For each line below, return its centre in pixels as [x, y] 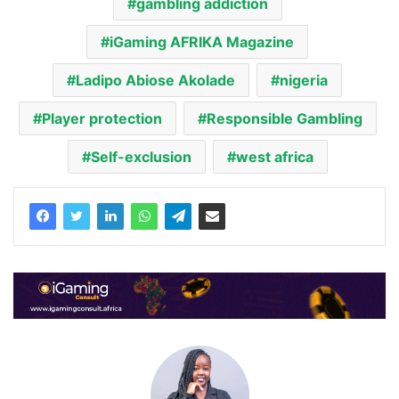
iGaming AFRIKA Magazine [202, 41]
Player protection [102, 118]
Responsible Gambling [284, 118]
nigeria [304, 80]
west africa [274, 156]
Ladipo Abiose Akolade [155, 80]
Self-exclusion [141, 156]
